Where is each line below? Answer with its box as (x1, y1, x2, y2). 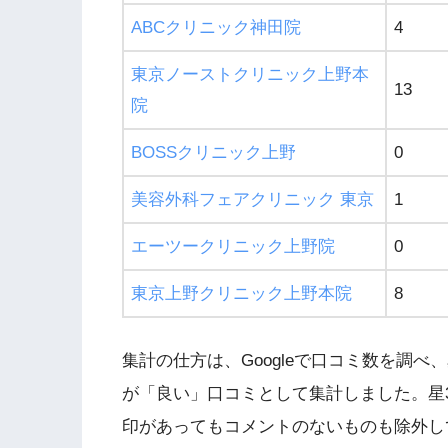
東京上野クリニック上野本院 (131, 284, 352, 304)
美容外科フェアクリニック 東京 (131, 190, 374, 210)
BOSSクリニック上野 (131, 143, 296, 163)
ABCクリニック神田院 (131, 18, 301, 38)
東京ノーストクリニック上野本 (131, 65, 369, 85)
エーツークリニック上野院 (131, 237, 335, 257)
